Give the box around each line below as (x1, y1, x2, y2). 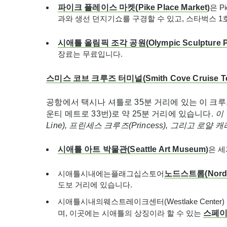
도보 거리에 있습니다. (57, 180, 132, 189)
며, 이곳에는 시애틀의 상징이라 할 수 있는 (57, 209, 203, 217)
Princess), (131, 121, 170, 130)
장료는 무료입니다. (57, 50, 123, 58)
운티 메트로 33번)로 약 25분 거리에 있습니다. (46, 109, 215, 118)
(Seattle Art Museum (127, 145, 206, 154)
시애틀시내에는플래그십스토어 (57, 169, 164, 178)
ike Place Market (143, 3, 208, 12)
